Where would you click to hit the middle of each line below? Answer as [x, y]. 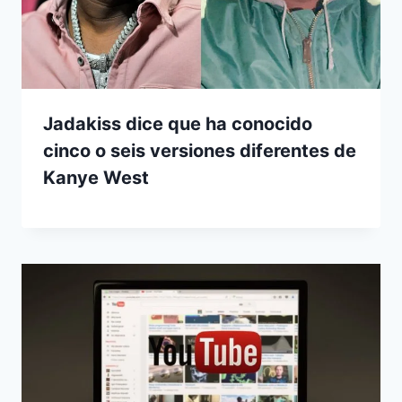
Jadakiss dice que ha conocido [178, 123]
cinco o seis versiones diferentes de [200, 150]
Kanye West [96, 177]
